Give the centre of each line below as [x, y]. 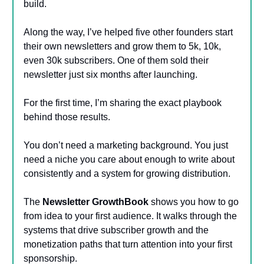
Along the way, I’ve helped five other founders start [128, 32]
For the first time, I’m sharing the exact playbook [123, 103]
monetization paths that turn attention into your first [128, 244]
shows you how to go [194, 202]
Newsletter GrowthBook [95, 202]
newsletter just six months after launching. [110, 74]
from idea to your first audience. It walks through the [130, 216]
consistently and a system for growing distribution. [127, 173]
